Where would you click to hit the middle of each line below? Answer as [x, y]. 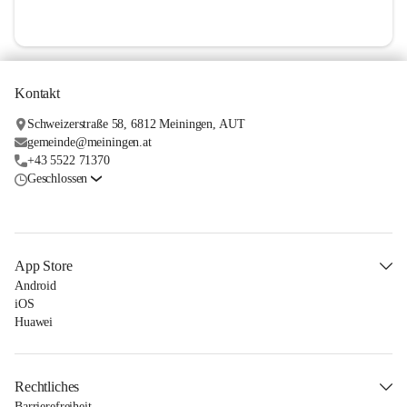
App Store [44, 266]
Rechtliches [47, 387]
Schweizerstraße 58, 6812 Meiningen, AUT [136, 124]
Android [36, 286]
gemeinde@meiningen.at [89, 143]
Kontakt [37, 94]
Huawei [34, 323]
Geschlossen [57, 179]
